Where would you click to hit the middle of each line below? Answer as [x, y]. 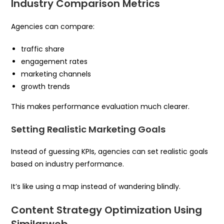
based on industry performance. [68, 164]
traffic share [43, 49]
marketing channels [56, 74]
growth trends [46, 86]
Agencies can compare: [53, 26]
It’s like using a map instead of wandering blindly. [96, 186]
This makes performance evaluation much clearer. [100, 106]
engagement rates [54, 61]
